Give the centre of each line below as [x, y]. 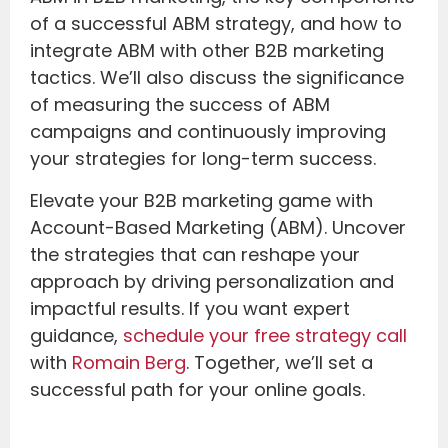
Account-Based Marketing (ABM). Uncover [218, 227]
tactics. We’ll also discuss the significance [217, 78]
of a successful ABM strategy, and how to [216, 24]
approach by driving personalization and [212, 281]
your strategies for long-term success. [203, 159]
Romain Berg [129, 362]
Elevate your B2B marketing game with [201, 200]
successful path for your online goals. [197, 389]
